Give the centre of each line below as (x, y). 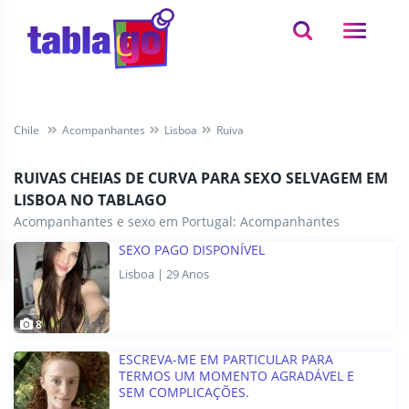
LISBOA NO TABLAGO (90, 200)
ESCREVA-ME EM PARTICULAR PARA (226, 360)
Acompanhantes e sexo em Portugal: (127, 222)
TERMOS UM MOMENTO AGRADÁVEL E (236, 376)
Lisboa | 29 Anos (164, 274)
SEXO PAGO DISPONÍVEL (192, 250)
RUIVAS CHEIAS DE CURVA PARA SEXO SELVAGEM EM (201, 178)
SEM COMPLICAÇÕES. (184, 393)
